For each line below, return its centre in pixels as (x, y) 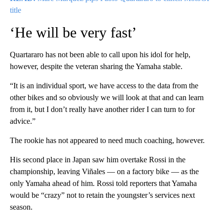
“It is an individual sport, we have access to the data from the (104, 86)
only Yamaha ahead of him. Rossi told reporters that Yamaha (103, 184)
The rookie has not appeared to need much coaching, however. (107, 141)
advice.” (23, 121)
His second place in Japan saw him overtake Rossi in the (98, 160)
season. (21, 207)
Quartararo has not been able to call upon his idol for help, (100, 55)
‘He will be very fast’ (73, 33)
